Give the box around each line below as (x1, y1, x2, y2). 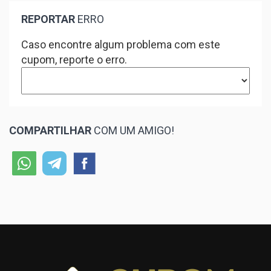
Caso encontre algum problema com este (21, 38, 220, 51)
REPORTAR (21, 13, 75, 25)
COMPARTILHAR (9, 124, 91, 137)
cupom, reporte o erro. (21, 53, 127, 66)
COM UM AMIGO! (91, 124, 174, 137)
